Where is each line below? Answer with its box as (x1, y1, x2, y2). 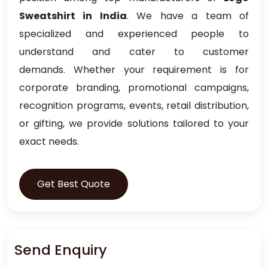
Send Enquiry (14, 239, 107, 260)
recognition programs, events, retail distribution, (19, 98, 249, 112)
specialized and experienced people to (19, 26, 249, 41)
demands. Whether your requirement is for (19, 62, 249, 77)
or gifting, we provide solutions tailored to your (19, 116, 249, 130)
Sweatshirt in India (19, 8, 127, 23)
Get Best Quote (37, 176, 110, 191)
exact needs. (19, 134, 79, 148)
